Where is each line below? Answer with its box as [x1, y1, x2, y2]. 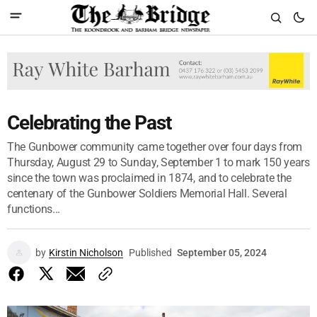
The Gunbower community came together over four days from [7, 139, 303, 154]
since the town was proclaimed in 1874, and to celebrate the [7, 171, 292, 185]
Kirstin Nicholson [49, 246, 123, 258]
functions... [7, 202, 61, 216]
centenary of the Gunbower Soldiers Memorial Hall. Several [7, 186, 287, 200]
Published [129, 246, 172, 258]
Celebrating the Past [7, 110, 171, 134]
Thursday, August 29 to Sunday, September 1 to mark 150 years [7, 155, 310, 169]
